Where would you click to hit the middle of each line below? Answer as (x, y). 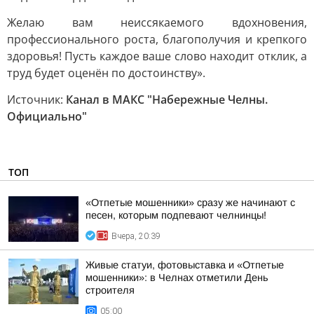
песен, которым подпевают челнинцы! (176, 215)
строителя (110, 290)
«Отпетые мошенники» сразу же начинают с (190, 203)
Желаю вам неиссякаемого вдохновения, (157, 22)
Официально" (47, 116)
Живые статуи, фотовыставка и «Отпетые (185, 265)
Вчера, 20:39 (136, 236)
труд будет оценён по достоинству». (106, 73)
